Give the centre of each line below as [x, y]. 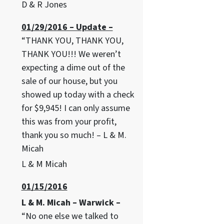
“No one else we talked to [70, 216]
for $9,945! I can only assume [75, 108]
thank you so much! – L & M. [74, 135]
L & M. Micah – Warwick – [71, 202]
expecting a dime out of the [73, 67]
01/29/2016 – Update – [67, 27]
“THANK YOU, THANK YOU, [72, 40]
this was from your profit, [69, 121]
